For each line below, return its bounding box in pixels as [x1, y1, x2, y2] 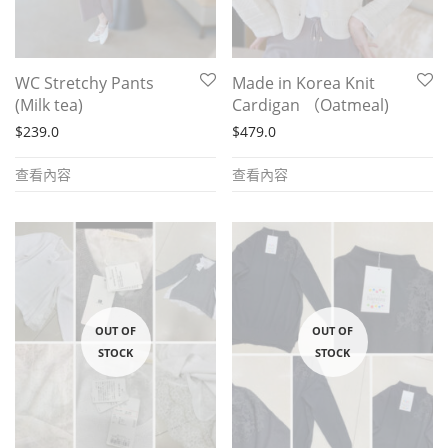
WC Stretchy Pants [15, 71, 154, 94]
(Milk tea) [15, 93, 83, 116]
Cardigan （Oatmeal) [232, 93, 389, 116]
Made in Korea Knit [232, 71, 375, 94]
